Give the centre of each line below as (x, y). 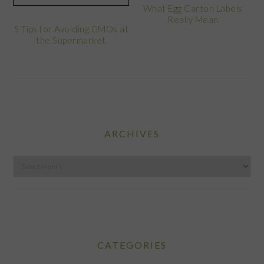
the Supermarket (71, 40)
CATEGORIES (132, 245)
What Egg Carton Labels (193, 8)
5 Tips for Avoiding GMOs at (71, 29)
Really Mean (193, 19)
